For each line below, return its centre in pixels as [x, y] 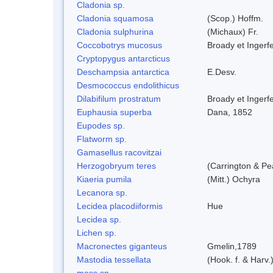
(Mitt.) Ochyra [234, 179]
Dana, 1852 [230, 112]
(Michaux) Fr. [233, 31]
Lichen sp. [97, 232]
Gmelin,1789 [232, 246]
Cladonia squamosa [115, 18]
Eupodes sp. [101, 125]
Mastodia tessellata [114, 259]
